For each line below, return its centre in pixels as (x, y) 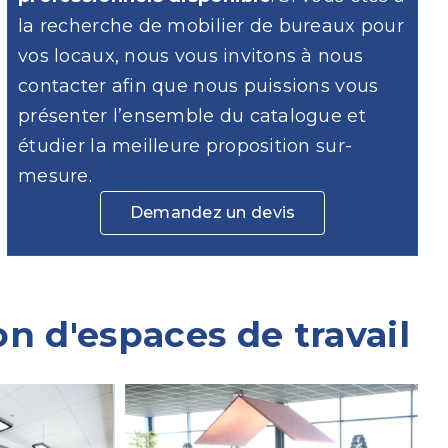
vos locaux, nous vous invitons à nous (191, 55)
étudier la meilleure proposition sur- (185, 145)
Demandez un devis (212, 212)
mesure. (55, 175)
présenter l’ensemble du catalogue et (192, 115)
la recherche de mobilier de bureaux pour (211, 25)
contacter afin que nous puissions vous (198, 85)
